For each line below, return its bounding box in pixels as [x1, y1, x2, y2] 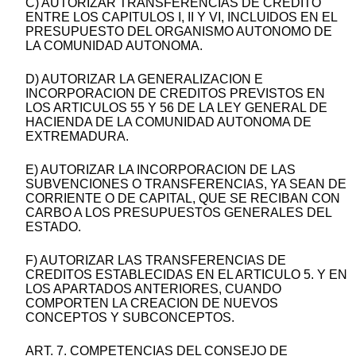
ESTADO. [25, 220, 81, 234]
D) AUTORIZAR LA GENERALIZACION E [25, 72, 263, 87]
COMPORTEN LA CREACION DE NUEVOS [25, 296, 278, 311]
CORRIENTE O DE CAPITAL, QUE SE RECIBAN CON [25, 192, 340, 206]
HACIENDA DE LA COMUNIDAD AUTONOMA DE [25, 115, 311, 130]
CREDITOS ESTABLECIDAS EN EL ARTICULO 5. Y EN [25, 268, 347, 282]
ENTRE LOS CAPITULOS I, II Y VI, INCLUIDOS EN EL [25, 10, 337, 25]
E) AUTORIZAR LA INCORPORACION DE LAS [25, 163, 296, 177]
